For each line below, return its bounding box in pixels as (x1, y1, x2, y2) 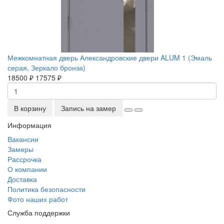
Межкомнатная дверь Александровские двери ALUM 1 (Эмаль (7, 52, 212, 62)
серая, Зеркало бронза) (7, 62, 85, 72)
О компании (7, 163, 47, 174)
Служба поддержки (7, 207, 70, 217)
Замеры (7, 143, 33, 154)
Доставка (7, 173, 37, 184)
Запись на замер (61, 102, 116, 113)
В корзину (14, 102, 46, 113)
